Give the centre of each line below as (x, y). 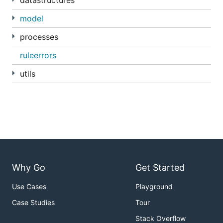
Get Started (160, 168)
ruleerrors (38, 55)
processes (39, 37)
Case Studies (33, 203)
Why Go (29, 168)
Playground (154, 187)
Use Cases (29, 187)
